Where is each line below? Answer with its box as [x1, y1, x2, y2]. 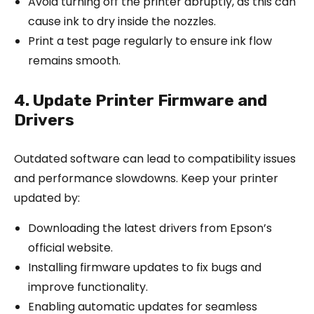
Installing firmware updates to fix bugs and [28, 259, 261, 275]
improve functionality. [28, 278, 148, 295]
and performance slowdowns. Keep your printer [14, 170, 278, 186]
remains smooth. [28, 52, 121, 69]
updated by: [14, 189, 80, 206]
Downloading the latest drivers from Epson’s [28, 219, 272, 236]
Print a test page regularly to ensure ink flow [28, 32, 272, 49]
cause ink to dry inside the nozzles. [28, 13, 216, 29]
